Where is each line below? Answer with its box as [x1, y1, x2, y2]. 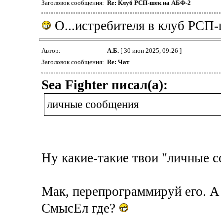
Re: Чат [107, 58, 129, 66]
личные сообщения [46, 98, 139, 111]
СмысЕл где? [41, 201, 119, 216]
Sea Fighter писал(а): [41, 77, 168, 93]
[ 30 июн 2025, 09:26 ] [118, 47, 182, 55]
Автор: [41, 47, 62, 55]
